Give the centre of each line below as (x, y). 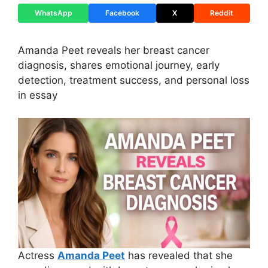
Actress (38, 256)
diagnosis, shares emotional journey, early (119, 65)
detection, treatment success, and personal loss (134, 80)
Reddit (222, 13)
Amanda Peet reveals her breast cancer (114, 50)
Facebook (122, 13)
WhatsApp (53, 13)
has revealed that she (179, 256)
